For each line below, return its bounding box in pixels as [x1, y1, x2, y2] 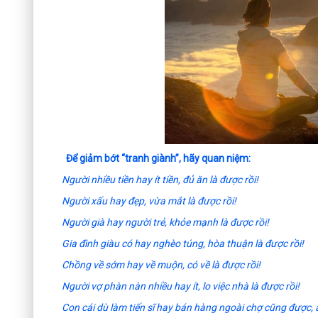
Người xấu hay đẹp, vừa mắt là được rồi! [62, 195, 236, 207]
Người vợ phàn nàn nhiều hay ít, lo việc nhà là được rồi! [62, 280, 300, 292]
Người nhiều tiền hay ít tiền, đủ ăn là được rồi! [62, 174, 258, 186]
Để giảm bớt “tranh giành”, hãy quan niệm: [62, 153, 251, 165]
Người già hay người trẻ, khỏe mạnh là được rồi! [62, 216, 269, 229]
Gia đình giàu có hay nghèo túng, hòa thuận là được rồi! [62, 238, 304, 250]
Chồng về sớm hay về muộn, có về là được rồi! [62, 259, 261, 271]
